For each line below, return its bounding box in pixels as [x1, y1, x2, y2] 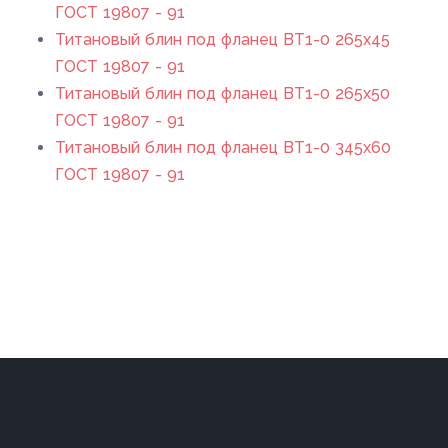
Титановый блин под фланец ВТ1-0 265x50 [55, 83, 390, 103]
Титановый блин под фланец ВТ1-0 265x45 [55, 29, 390, 49]
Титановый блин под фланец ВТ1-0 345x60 [55, 137, 391, 157]
